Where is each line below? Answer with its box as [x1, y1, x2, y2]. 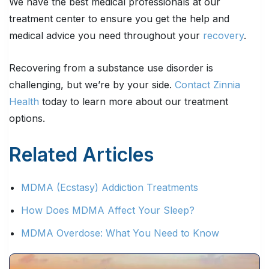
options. [9, 112, 45, 125]
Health [9, 95, 39, 108]
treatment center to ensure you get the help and [9, 13, 229, 25]
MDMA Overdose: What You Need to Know [21, 227, 219, 240]
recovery [203, 29, 244, 42]
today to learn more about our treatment [39, 95, 228, 108]
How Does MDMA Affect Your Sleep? [21, 204, 195, 217]
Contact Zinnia [175, 79, 240, 91]
